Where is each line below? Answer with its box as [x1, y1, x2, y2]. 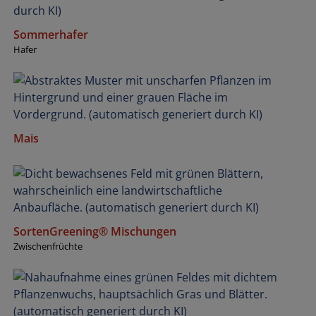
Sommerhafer [13, 26, 88, 42]
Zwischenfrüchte [13, 239, 83, 253]
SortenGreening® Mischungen [13, 223, 176, 239]
